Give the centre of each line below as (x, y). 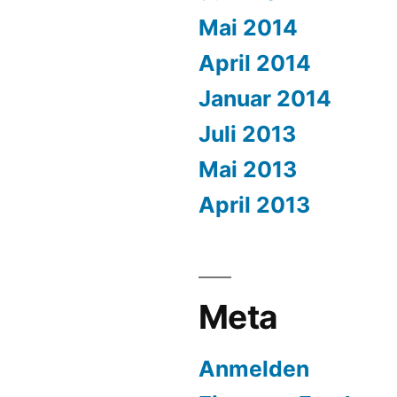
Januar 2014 (265, 98)
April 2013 (254, 205)
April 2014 (255, 63)
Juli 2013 (247, 134)
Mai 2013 (248, 169)
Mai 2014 (248, 27)
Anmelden (254, 369)
